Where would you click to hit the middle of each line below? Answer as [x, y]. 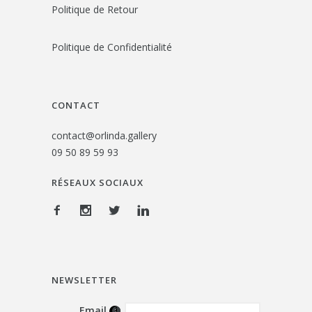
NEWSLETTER [84, 280]
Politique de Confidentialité [113, 47]
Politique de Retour [96, 9]
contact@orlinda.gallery [104, 135]
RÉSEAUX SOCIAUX [97, 182]
